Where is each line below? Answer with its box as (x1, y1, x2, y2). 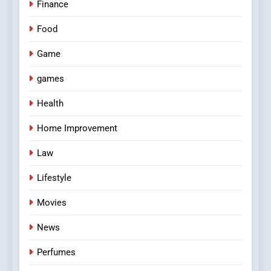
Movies (37, 197, 67, 208)
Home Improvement (37, 122, 117, 134)
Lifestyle (37, 172, 71, 183)
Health (37, 97, 64, 109)
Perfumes (37, 246, 76, 258)
